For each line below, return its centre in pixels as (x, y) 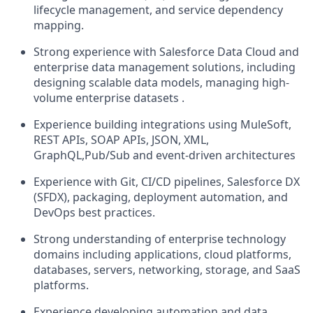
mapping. (59, 25)
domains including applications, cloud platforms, (162, 254)
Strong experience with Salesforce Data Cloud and (166, 52)
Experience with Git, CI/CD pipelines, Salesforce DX (167, 182)
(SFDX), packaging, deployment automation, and (161, 197)
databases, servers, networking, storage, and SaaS (167, 270)
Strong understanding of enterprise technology (160, 239)
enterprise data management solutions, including (165, 67)
